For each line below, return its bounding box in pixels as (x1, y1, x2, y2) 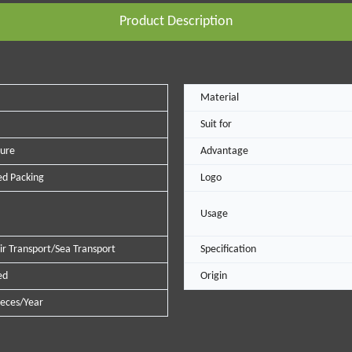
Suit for (200, 119, 232, 131)
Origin (200, 270, 227, 283)
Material (200, 92, 239, 104)
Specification (200, 244, 256, 256)
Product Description (119, 14, 233, 30)
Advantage (200, 145, 248, 158)
